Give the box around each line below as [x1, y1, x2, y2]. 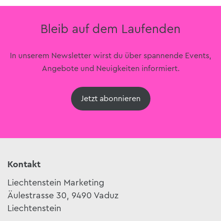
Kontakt [7, 160, 40, 169]
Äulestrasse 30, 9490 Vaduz [7, 191, 118, 200]
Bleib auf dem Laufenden [40, 23, 181, 36]
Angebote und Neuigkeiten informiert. [41, 65, 180, 73]
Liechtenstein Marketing [7, 178, 104, 187]
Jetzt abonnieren [80, 95, 141, 103]
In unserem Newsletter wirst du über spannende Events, [10, 52, 211, 60]
